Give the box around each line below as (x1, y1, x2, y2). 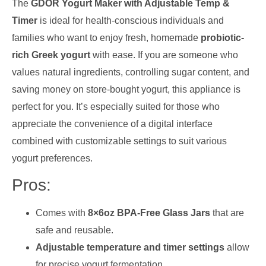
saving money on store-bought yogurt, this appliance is (12, 84, 240, 94)
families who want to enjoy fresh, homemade (12, 32, 201, 43)
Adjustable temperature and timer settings (36, 242, 224, 253)
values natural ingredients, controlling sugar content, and (12, 66, 249, 77)
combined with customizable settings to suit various (12, 135, 227, 146)
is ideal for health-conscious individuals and (37, 15, 224, 26)
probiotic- (201, 32, 244, 43)
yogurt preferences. (12, 153, 93, 163)
